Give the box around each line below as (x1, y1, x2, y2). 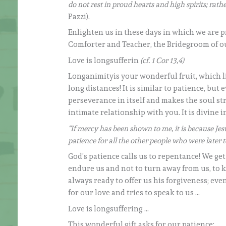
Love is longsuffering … (68, 204, 149, 213)
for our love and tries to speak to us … (68, 188, 200, 198)
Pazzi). (68, 12, 90, 21)
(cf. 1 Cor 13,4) (140, 55, 185, 65)
